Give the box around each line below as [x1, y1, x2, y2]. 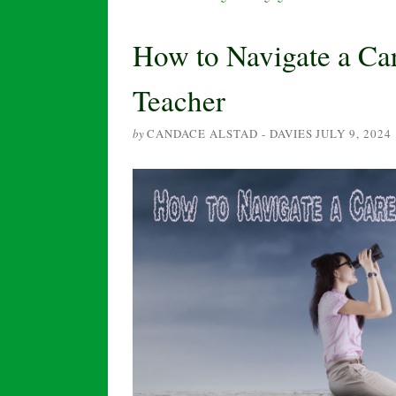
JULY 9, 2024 [316, 126, 392, 141]
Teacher [133, 80, 225, 119]
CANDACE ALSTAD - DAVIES [147, 126, 313, 141]
